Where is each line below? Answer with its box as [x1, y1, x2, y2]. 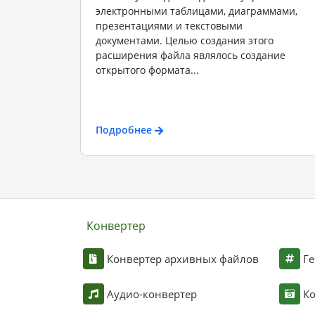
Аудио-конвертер [106, 287, 197, 301]
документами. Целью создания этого [95, 34, 274, 47]
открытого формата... [95, 63, 199, 77]
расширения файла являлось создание [95, 49, 285, 62]
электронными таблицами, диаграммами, [95, 4, 297, 18]
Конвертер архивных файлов [106, 252, 259, 266]
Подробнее [95, 122, 152, 136]
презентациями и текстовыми [95, 19, 243, 32]
